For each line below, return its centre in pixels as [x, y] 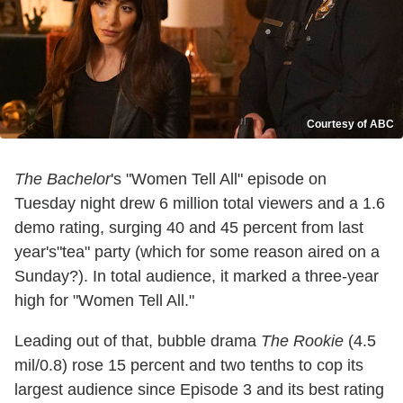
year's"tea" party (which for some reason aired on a [197, 252]
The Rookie [302, 341]
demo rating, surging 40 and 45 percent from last [189, 228]
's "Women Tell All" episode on [219, 179]
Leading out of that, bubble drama [138, 341]
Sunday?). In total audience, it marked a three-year [197, 277]
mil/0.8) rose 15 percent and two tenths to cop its [189, 366]
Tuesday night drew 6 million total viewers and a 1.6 [200, 204]
